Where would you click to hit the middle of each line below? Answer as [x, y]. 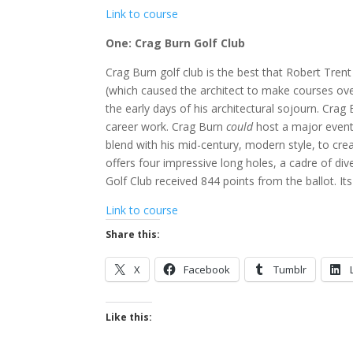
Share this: [133, 234]
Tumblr [290, 269]
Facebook [207, 269]
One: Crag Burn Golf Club [176, 43]
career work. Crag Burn [166, 126]
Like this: [129, 317]
